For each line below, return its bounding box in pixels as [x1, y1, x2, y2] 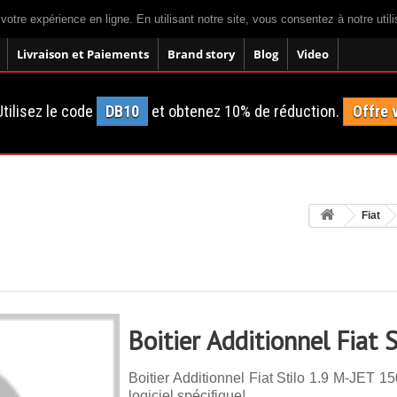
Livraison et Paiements [17, 46, 149, 62]
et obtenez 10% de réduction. [147, 102, 343, 121]
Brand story [167, 46, 235, 62]
